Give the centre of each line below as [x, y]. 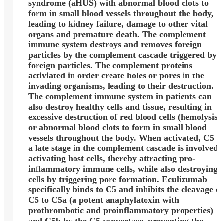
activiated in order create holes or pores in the [116, 76]
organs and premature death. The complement [117, 34]
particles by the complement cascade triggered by [122, 55]
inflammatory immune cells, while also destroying [123, 169]
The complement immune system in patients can [120, 96]
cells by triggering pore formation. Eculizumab [117, 179]
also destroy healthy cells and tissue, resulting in [120, 107]
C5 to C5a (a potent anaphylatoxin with [103, 200]
